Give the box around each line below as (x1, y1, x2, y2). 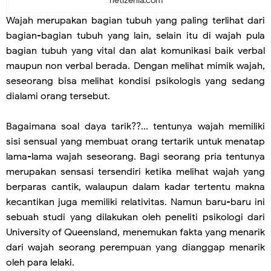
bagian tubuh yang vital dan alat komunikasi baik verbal (6, 45, 265, 57)
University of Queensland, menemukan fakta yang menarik (6, 226, 265, 239)
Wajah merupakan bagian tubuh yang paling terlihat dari (6, 15, 265, 27)
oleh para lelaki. (6, 256, 74, 269)
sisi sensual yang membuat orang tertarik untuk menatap (6, 135, 265, 148)
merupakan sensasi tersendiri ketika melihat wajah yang (6, 166, 265, 178)
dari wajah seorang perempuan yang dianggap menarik (6, 241, 265, 254)
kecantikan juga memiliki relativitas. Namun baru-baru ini (6, 196, 265, 209)
